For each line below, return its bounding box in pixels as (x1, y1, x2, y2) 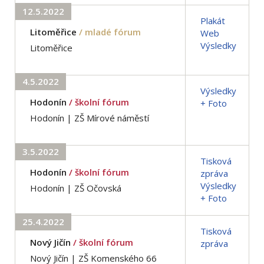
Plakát (200, 14, 225, 27)
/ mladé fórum (79, 25, 141, 38)
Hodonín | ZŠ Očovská (30, 181, 121, 194)
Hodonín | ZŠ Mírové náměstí (30, 111, 149, 124)
